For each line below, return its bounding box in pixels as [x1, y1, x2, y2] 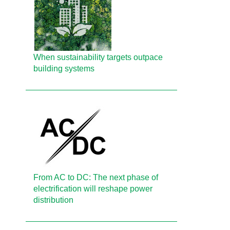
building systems [33, 64, 95, 73]
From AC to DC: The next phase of [33, 173, 159, 182]
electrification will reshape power [33, 184, 153, 193]
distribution [33, 196, 74, 204]
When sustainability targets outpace [33, 53, 163, 62]
